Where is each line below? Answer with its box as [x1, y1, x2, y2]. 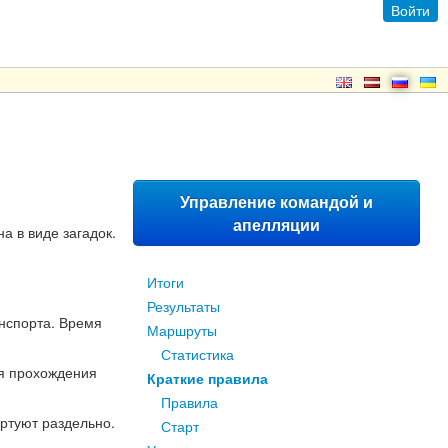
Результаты [147, 296, 220, 316]
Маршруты [147, 320, 217, 340]
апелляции [233, 213, 320, 236]
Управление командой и [180, 190, 373, 213]
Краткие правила [147, 368, 268, 388]
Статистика [161, 344, 234, 364]
